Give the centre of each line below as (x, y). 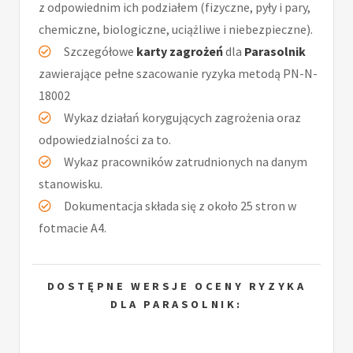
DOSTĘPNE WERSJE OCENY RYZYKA (176, 286)
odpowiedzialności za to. (105, 139)
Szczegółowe (100, 51)
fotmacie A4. (72, 227)
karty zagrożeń (180, 51)
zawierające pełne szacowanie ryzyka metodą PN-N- (178, 73)
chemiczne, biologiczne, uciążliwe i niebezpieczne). (176, 29)
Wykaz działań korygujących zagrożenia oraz (182, 117)
